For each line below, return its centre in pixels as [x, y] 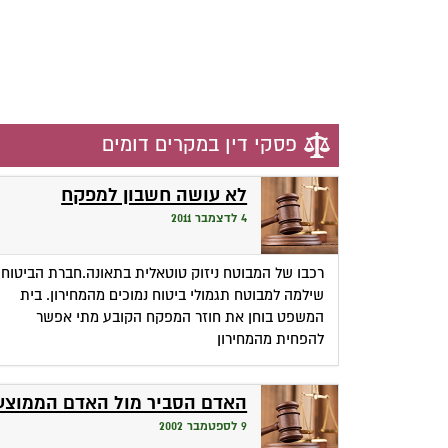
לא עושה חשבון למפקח [154, 195]
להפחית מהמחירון [271, 338]
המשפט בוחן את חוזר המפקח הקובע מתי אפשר [180, 316]
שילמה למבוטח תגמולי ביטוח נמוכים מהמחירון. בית [172, 294]
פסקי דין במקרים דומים [199, 145]
